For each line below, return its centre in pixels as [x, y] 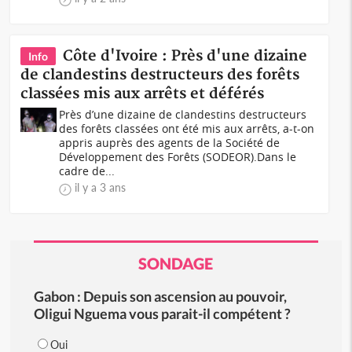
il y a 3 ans [101, 187]
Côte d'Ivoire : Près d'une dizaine [185, 56]
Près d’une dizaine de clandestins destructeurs [183, 114]
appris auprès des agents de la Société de [170, 143]
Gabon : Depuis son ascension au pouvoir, [160, 296]
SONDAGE [176, 263]
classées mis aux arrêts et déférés [143, 94]
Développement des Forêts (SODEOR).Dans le [178, 157]
